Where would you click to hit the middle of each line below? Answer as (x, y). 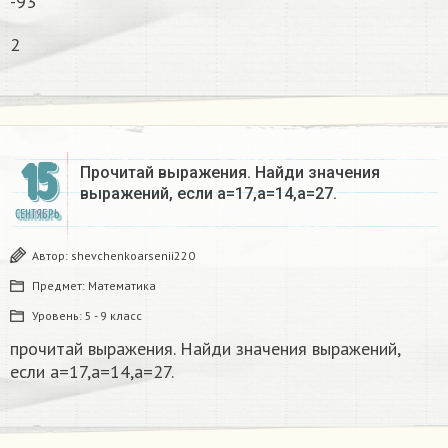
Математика (122, 285)
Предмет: (60, 285)
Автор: (51, 255)
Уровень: (58, 315)
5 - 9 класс (113, 315)
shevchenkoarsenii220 (133, 255)
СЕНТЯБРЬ (37, 214)
